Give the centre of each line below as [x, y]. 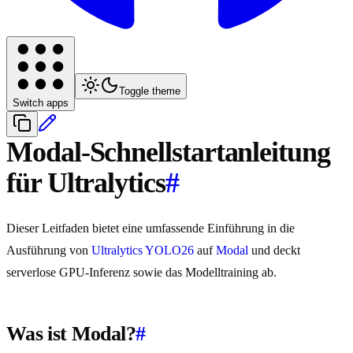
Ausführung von [49, 251]
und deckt [274, 251]
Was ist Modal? [71, 334]
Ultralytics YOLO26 [143, 251]
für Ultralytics [86, 183]
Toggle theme [150, 91]
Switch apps [41, 103]
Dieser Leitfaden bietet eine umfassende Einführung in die [150, 229]
